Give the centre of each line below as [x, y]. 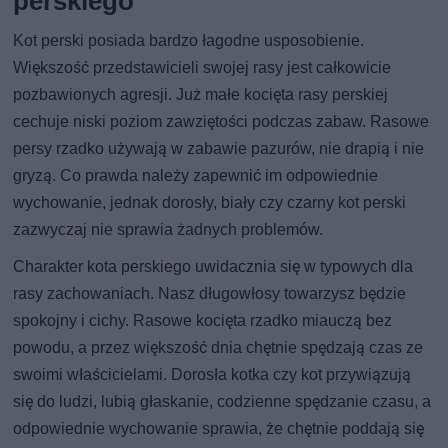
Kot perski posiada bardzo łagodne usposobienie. [189, 40]
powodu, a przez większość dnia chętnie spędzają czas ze [218, 347]
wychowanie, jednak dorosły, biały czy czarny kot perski [210, 202]
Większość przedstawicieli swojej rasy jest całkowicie [202, 67]
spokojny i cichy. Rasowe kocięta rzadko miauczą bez [203, 320]
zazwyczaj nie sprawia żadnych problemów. [168, 229]
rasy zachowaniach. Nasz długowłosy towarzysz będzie [210, 293]
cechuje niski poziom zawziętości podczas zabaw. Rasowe [221, 121]
